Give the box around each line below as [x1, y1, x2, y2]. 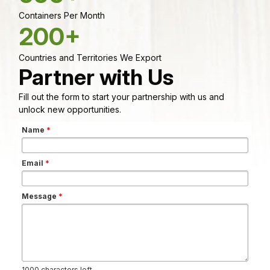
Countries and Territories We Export [19, 52, 162, 63]
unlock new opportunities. [19, 104, 121, 115]
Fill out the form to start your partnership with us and [19, 91, 224, 102]
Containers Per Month [19, 10, 105, 20]
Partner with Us [19, 63, 174, 90]
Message [22, 191, 58, 201]
